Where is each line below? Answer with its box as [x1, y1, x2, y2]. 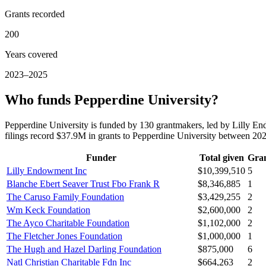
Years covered [5, 49, 58, 60]
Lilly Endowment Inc [7, 166, 87, 176]
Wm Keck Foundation [7, 205, 90, 216]
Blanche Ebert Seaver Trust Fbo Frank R [7, 179, 160, 189]
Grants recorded [5, 9, 65, 20]
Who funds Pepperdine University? [5, 92, 218, 108]
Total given [199, 153, 244, 163]
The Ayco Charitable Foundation [7, 218, 129, 229]
